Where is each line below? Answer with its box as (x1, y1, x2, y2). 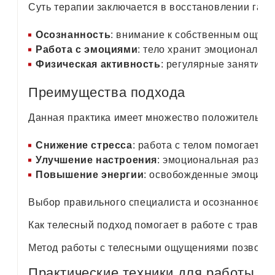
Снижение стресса (36, 139, 133, 150)
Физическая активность (36, 58, 161, 69)
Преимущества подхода (28, 84, 185, 100)
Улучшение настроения (36, 154, 157, 165)
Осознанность (36, 29, 111, 40)
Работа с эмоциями (36, 44, 138, 55)
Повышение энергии (36, 169, 144, 180)
